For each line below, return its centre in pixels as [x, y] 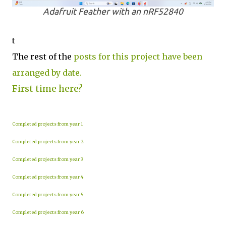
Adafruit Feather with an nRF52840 [113, 11]
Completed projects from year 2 [48, 142]
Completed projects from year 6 [48, 212]
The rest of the [43, 56]
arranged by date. [47, 73]
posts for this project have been [138, 56]
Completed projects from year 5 [48, 194]
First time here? [47, 89]
